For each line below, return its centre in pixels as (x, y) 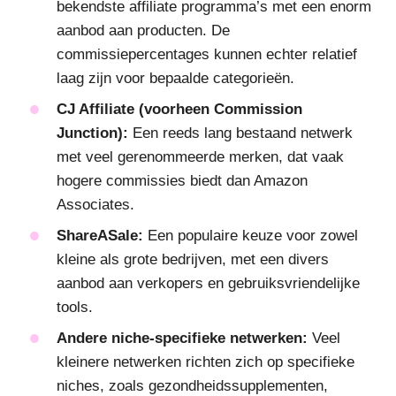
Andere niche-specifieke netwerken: (182, 338)
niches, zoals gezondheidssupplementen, (192, 385)
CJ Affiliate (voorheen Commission (179, 109)
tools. (75, 307)
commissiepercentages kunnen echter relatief (207, 54)
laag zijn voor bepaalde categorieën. (175, 78)
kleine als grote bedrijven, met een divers (193, 259)
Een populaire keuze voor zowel (251, 235)
